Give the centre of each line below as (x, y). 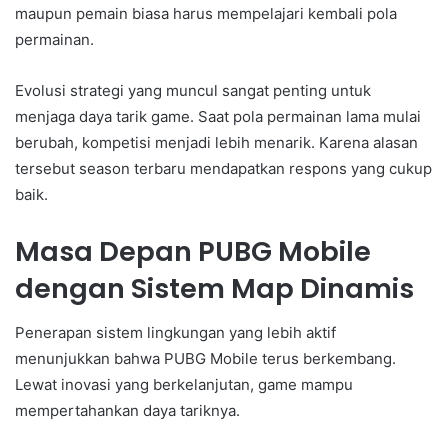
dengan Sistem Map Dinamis (214, 288)
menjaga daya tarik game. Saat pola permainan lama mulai (218, 116)
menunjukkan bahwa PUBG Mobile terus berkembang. (205, 359)
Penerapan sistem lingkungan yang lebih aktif (175, 333)
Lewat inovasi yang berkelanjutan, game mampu (184, 385)
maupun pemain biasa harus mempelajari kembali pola (206, 13)
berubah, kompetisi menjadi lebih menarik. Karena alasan (216, 142)
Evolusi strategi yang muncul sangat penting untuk (193, 90)
